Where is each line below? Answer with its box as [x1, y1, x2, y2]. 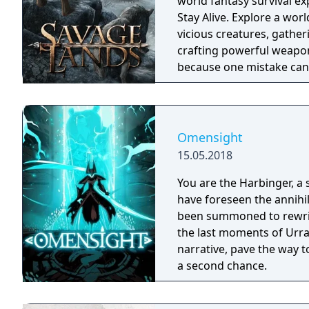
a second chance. [177, 258, 267, 273]
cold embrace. [177, 76, 251, 91]
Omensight [177, 129, 243, 146]
